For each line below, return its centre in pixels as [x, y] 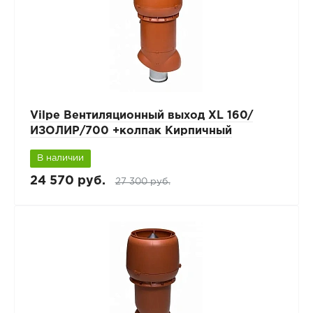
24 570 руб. [67, 181]
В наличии [60, 158]
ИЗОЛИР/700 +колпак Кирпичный [131, 131]
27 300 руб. [143, 181]
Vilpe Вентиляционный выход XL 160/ [141, 115]
